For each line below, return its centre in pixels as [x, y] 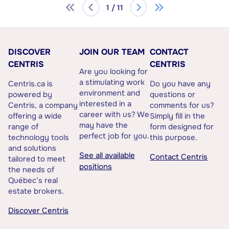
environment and [109, 93]
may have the [103, 125]
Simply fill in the [178, 116]
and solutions [32, 148]
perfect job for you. [114, 136]
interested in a [105, 104]
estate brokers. [36, 191]
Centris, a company [43, 105]
